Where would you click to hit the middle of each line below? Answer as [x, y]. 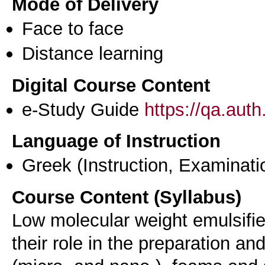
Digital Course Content [111, 85]
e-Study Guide [83, 109]
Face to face [73, 28]
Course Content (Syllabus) [127, 197]
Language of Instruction [116, 141]
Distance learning [93, 53]
